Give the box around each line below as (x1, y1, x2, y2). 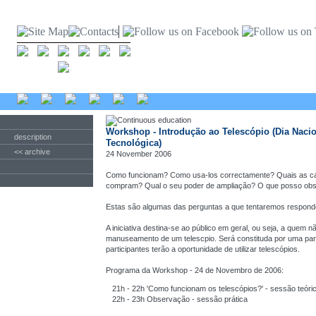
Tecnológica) (106, 138, 162, 148)
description (14, 133, 51, 141)
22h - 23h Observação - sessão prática (111, 294, 248, 303)
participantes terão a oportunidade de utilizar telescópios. (106, 245, 300, 253)
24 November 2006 (106, 150, 171, 158)
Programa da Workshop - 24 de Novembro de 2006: (106, 266, 284, 274)
